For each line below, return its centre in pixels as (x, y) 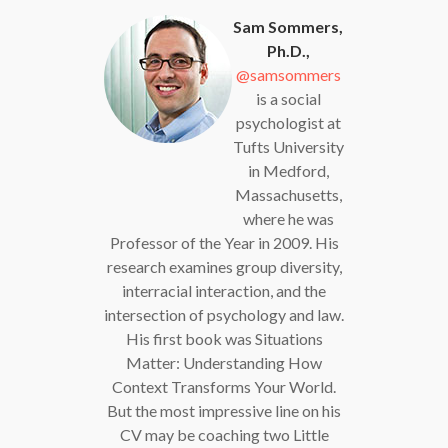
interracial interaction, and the (224, 290)
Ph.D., (288, 50)
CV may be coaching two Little (224, 434)
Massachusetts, (288, 194)
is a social (288, 98)
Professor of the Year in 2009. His (224, 242)
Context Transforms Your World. (224, 386)
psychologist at (288, 122)
